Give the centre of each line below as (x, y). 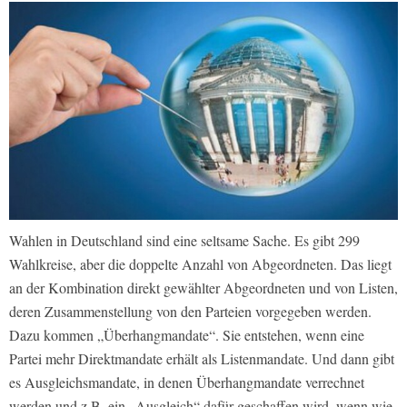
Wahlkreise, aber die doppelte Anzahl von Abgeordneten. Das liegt (200, 264)
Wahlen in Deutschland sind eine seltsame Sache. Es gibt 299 (184, 241)
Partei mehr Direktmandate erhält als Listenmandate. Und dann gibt (202, 359)
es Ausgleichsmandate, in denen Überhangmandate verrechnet (187, 382)
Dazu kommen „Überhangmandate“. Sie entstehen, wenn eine (187, 335)
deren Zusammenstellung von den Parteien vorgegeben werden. (190, 312)
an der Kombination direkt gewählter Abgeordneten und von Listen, (203, 288)
